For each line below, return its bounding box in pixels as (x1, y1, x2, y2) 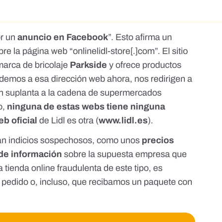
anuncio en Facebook (17, 32, 109, 43)
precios (142, 135, 174, 146)
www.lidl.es (99, 115, 148, 126)
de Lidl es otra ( (39, 115, 99, 126)
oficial (11, 115, 40, 126)
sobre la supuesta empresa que (62, 149, 187, 160)
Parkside (70, 60, 108, 70)
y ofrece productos (107, 60, 182, 70)
